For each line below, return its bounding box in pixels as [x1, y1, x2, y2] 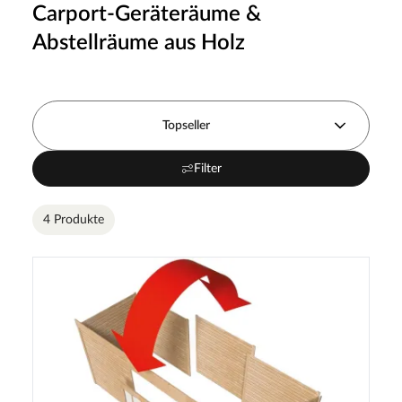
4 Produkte [43, 213, 104, 226]
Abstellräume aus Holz [32, 31, 245, 54]
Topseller [162, 118, 211, 132]
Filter [193, 162, 222, 175]
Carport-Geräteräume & [32, 3, 261, 25]
